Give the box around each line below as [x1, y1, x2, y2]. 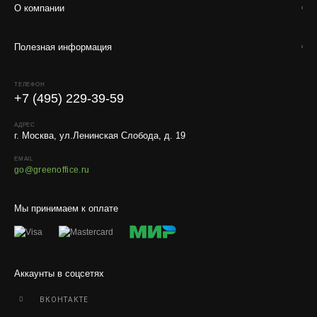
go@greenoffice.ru [14, 165, 90, 175]
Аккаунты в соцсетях [14, 268, 104, 279]
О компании [14, 3, 64, 13]
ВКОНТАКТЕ [40, 295, 88, 304]
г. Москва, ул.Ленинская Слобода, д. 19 [14, 130, 185, 141]
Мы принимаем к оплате [14, 203, 118, 214]
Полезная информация [14, 42, 112, 52]
